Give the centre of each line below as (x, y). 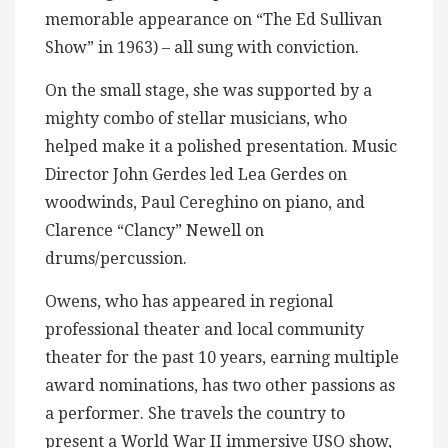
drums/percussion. (116, 259)
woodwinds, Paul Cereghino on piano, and (205, 203)
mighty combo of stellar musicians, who (196, 119)
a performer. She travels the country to (195, 414)
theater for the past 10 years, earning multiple (222, 358)
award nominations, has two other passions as (220, 386)
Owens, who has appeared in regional (189, 302)
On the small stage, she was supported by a (208, 91)
